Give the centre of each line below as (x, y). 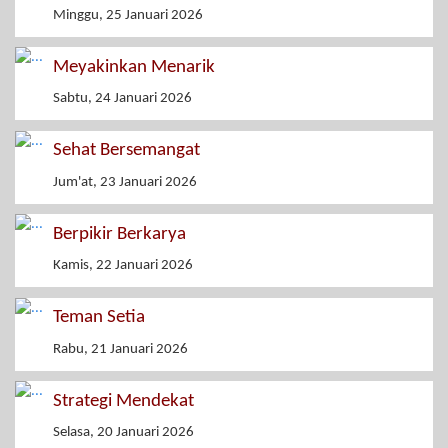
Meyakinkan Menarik (134, 67)
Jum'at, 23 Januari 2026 (125, 182)
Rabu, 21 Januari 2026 (120, 349)
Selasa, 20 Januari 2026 (123, 433)
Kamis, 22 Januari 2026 (123, 266)
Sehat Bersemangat (126, 151)
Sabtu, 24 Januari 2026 (122, 99)
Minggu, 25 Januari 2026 (128, 15)
